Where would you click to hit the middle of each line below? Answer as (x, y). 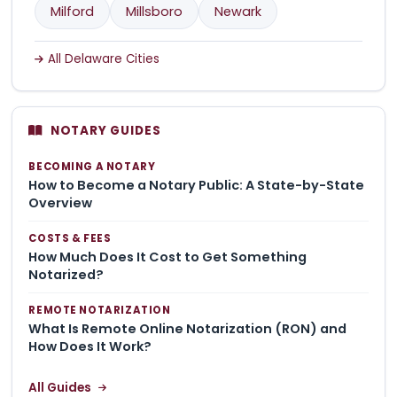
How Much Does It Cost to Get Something (168, 257)
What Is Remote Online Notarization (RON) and (188, 329)
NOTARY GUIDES (105, 130)
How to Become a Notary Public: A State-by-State (197, 186)
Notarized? (66, 275)
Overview (61, 203)
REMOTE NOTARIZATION (100, 310)
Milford (73, 12)
